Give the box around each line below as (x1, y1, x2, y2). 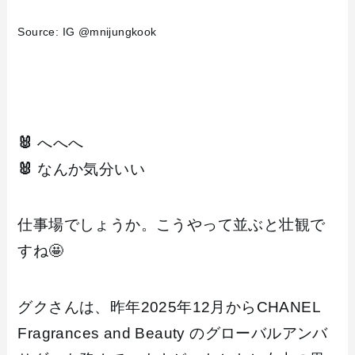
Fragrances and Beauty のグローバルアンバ (17, 324, 328, 342)
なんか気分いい (32, 160, 146, 177)
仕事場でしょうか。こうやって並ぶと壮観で (17, 216, 326, 234)
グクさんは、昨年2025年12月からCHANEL (17, 298, 321, 315)
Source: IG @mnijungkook (17, 25, 157, 39)
